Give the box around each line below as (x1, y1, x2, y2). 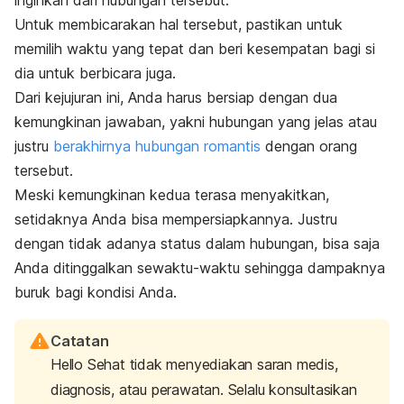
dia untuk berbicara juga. (14, 64, 176, 83)
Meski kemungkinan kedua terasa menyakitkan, (14, 186, 329, 205)
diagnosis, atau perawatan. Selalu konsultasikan (50, 381, 357, 399)
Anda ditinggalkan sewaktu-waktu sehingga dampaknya (14, 259, 385, 278)
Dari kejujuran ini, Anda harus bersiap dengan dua (14, 88, 337, 107)
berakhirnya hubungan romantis (53, 137, 261, 156)
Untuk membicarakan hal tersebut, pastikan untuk (14, 15, 343, 34)
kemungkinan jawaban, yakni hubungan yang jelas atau (14, 113, 377, 132)
